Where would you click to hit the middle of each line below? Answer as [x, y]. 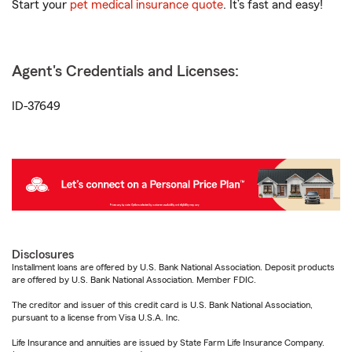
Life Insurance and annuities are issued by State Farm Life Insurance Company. [168, 342]
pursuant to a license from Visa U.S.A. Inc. [96, 317]
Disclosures [43, 254]
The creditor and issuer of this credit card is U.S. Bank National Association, [162, 304]
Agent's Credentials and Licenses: [125, 72]
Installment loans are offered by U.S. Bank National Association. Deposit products [173, 267]
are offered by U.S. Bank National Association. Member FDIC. [134, 279]
